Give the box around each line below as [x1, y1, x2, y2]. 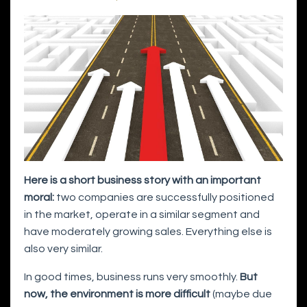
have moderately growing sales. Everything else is [24, 226, 272, 238]
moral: [24, 192, 54, 204]
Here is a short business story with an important [24, 175, 261, 186]
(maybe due [210, 288, 272, 300]
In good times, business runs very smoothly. [24, 271, 240, 283]
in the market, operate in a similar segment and [24, 209, 260, 221]
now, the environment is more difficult [24, 288, 210, 300]
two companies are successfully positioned [54, 192, 274, 204]
